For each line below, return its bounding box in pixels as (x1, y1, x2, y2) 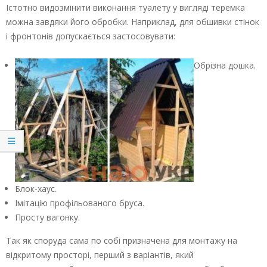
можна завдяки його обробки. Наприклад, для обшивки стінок (6, 16, 259, 28)
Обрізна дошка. (194, 60, 256, 72)
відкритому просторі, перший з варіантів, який (6, 249, 194, 261)
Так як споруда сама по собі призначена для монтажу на (6, 235, 237, 247)
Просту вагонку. (15, 212, 80, 223)
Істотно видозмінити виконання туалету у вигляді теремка (6, 2, 245, 14)
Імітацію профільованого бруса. (15, 197, 144, 209)
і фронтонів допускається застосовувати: (6, 30, 175, 42)
